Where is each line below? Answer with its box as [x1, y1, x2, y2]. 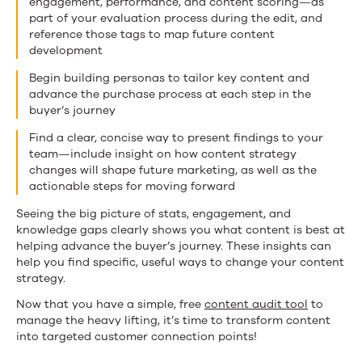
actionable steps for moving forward [29, 178, 235, 194]
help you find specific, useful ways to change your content [16, 254, 344, 270]
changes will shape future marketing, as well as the [29, 162, 317, 178]
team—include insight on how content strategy [29, 145, 297, 162]
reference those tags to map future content [29, 26, 275, 42]
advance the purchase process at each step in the [29, 86, 311, 102]
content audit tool [204, 296, 308, 312]
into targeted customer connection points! [16, 328, 257, 344]
